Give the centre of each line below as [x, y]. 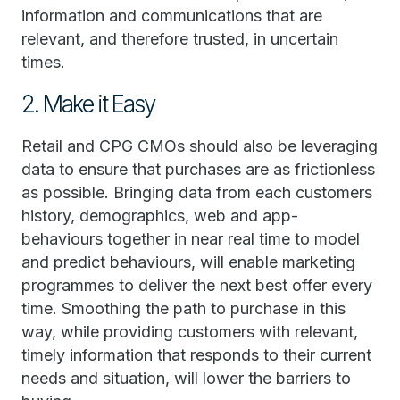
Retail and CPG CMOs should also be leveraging [200, 146]
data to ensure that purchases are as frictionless [198, 169]
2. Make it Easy [88, 104]
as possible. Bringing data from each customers [197, 192]
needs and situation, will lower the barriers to [186, 378]
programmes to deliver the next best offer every [197, 285]
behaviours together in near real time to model [191, 239]
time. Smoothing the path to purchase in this [183, 308]
